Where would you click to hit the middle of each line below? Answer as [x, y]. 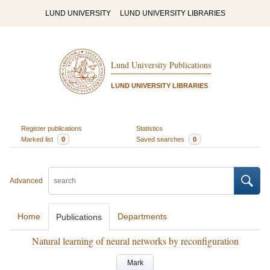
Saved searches [161, 139]
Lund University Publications [161, 65]
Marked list [38, 139]
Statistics [149, 128]
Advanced [26, 181]
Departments [142, 216]
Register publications [51, 128]
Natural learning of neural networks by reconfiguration [135, 241]
